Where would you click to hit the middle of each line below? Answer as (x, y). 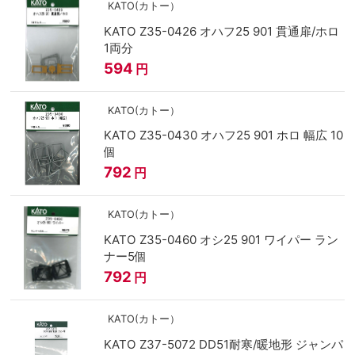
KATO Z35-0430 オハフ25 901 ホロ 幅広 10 (223, 136)
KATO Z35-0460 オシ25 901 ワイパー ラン (221, 239)
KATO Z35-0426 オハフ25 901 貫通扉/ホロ (221, 31)
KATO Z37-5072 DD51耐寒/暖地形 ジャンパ (223, 344)
